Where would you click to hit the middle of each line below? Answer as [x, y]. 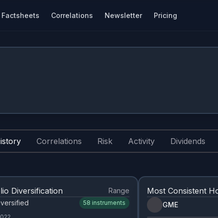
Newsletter [123, 15]
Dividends [188, 141]
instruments [109, 203]
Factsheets [20, 15]
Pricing [165, 15]
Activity [141, 141]
